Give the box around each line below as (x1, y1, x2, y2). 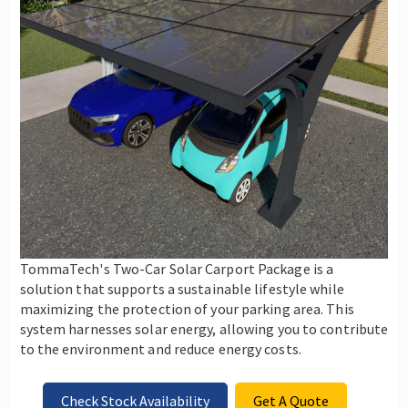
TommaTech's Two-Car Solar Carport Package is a (19, 259, 334, 278)
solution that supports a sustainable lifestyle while (19, 279, 344, 298)
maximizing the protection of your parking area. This (19, 299, 354, 318)
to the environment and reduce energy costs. (19, 339, 301, 358)
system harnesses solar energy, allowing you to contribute (19, 319, 389, 338)
